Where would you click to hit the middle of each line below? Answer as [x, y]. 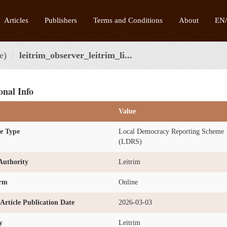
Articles [16, 20]
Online [128, 182]
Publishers [61, 20]
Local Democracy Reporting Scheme [171, 131]
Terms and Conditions [128, 20]
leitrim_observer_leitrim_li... [76, 55]
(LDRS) [130, 142]
